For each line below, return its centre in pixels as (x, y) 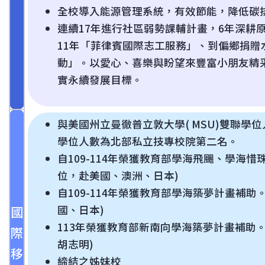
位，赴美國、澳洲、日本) (118, 175)
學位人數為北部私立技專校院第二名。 (148, 141)
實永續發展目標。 (100, 80)
